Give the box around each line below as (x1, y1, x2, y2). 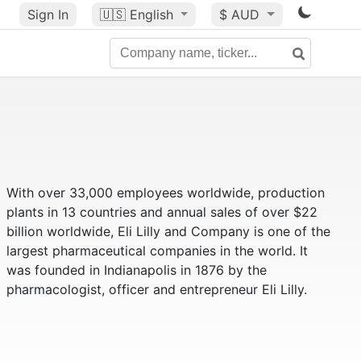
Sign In (27, 6, 68, 23)
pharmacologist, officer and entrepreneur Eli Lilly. (6, 281, 307, 297)
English (129, 6, 173, 23)
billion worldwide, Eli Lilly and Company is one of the (6, 223, 330, 239)
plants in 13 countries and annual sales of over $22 (6, 204, 317, 220)
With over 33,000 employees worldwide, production (6, 185, 325, 201)
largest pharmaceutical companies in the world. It (6, 243, 308, 259)
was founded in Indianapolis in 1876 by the (6, 262, 267, 278)
